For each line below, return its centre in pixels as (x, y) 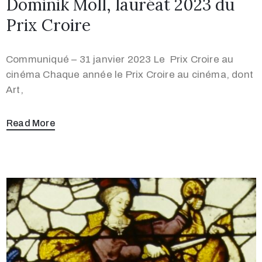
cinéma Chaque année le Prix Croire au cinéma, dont (130, 74)
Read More (31, 123)
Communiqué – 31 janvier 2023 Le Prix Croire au (120, 59)
